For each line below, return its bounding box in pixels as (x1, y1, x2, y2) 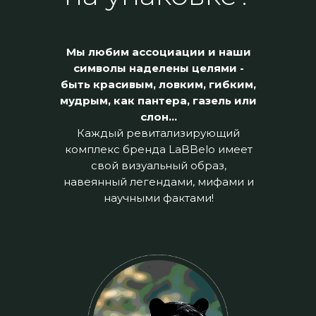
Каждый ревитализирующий (77, 126, 240, 140)
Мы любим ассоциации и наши (66, 45, 251, 59)
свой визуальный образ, (90, 159, 226, 172)
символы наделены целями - (73, 61, 244, 75)
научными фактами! (103, 191, 214, 205)
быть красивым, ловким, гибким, (61, 78, 256, 91)
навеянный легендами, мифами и (63, 175, 254, 188)
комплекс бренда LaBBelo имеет (64, 142, 253, 156)
